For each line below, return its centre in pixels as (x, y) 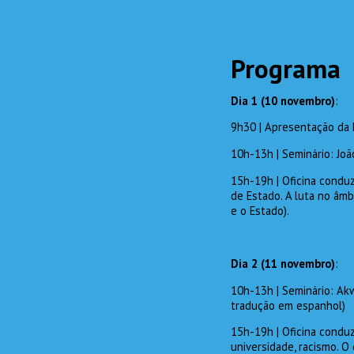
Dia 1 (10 (256, 100)
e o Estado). (260, 210)
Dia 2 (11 (256, 264)
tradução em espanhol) (288, 305)
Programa (286, 68)
